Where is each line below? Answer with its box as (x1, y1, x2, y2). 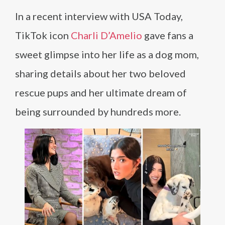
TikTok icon (15, 29, 71, 41)
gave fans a (142, 29, 193, 41)
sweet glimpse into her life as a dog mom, (15, 48, 199, 60)
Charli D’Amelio (71, 29, 142, 41)
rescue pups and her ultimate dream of (15, 86, 187, 98)
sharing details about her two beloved (15, 67, 186, 79)
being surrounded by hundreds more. (15, 105, 181, 118)
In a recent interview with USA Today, (15, 10, 183, 22)
